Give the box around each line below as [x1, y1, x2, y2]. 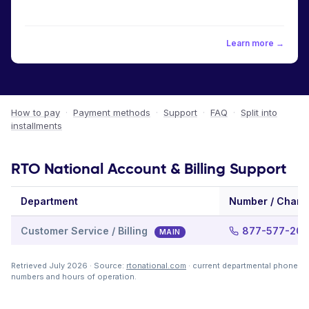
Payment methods [73, 107, 150, 118]
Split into [241, 107, 277, 118]
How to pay [11, 107, 60, 118]
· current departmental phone [186, 261, 298, 270]
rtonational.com [126, 261, 186, 270]
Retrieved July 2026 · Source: [11, 261, 126, 270]
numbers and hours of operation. [11, 272, 137, 281]
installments [11, 120, 62, 131]
